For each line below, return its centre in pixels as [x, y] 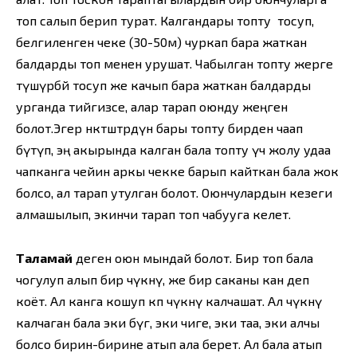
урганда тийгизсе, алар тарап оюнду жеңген [152, 107]
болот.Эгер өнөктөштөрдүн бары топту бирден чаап [159, 128]
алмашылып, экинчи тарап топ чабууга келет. [153, 214]
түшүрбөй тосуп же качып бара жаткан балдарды [163, 85]
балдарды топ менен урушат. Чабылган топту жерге [175, 64]
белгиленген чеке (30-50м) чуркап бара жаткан [161, 42]
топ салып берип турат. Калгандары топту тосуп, [165, 21]
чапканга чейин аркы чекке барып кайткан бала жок [177, 171]
